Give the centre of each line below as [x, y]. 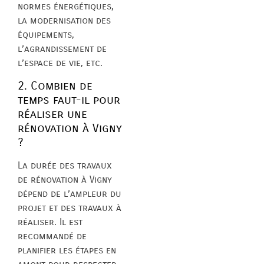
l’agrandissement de [62, 49]
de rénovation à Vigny [65, 179]
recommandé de [52, 236]
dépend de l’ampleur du [70, 193]
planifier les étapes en [67, 250]
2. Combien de [55, 85]
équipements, [46, 35]
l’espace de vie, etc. [60, 63]
